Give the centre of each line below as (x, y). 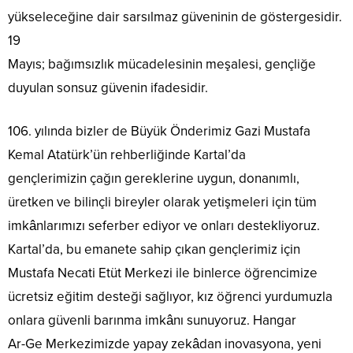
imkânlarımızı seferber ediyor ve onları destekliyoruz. (164, 226)
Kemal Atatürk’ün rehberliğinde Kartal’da (127, 155)
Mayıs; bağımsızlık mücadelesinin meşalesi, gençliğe (162, 65)
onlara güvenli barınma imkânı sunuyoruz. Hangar (152, 321)
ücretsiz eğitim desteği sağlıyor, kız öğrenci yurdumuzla (170, 297)
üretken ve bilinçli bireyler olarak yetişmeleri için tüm (162, 203)
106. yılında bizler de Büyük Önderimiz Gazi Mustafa (159, 132)
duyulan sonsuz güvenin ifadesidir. (108, 88)
